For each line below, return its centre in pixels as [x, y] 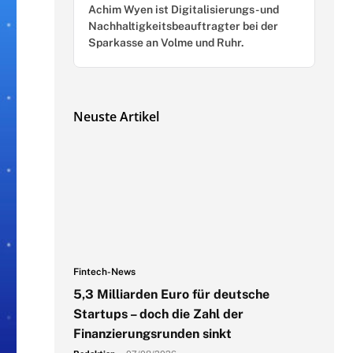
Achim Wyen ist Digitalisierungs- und [183, 9]
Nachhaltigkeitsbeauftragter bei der [183, 26]
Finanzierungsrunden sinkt [152, 333]
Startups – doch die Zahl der [158, 314]
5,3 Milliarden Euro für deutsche [171, 294]
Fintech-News [104, 271]
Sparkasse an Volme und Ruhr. [166, 42]
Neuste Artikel [116, 116]
